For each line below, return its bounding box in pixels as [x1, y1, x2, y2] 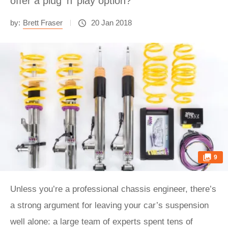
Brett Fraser [23, 18, 63, 27]
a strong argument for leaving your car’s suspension [10, 201, 209, 210]
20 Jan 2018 [91, 18, 132, 27]
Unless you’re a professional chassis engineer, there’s [10, 184, 216, 194]
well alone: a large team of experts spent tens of [10, 217, 193, 226]
